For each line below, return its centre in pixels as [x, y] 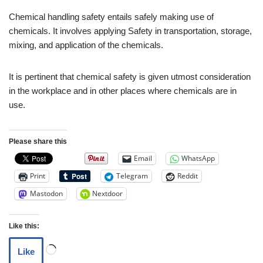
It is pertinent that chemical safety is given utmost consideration [130, 76]
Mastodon [46, 194]
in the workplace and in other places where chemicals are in [123, 90]
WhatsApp [198, 159]
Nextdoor [107, 194]
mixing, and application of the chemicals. [86, 45]
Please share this [38, 141]
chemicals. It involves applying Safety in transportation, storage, [130, 31]
